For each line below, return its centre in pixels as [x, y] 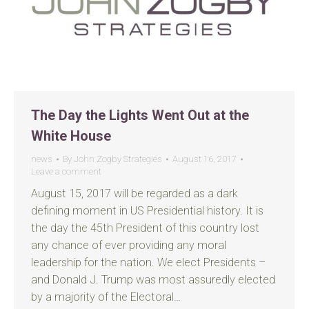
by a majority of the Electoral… [106, 297]
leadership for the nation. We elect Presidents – [148, 262]
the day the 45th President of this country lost [145, 228]
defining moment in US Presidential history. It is [147, 211]
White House [71, 136]
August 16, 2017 [205, 159]
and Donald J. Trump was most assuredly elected [153, 280]
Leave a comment [66, 171]
